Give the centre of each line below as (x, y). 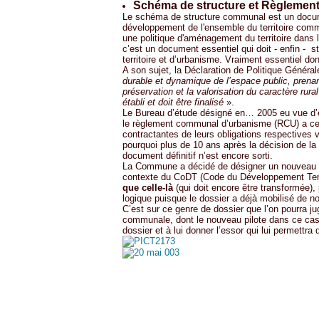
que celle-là (148, 188)
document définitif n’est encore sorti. (198, 156)
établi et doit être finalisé (173, 102)
